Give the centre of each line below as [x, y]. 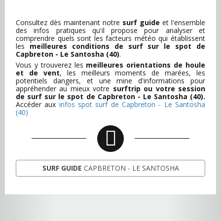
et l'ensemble [183, 22]
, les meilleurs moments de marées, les [132, 73]
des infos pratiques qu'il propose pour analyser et [110, 30]
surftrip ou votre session [159, 88]
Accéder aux [37, 104]
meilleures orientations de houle [146, 65]
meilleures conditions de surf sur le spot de [117, 46]
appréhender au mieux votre [64, 88]
